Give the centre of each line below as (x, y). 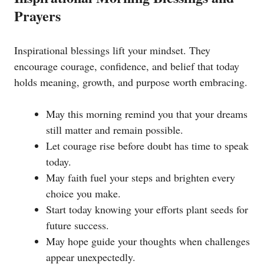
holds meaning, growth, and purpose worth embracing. (131, 82)
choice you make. (83, 193)
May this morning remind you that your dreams (147, 113)
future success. (77, 225)
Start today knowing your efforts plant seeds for (147, 209)
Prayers (37, 15)
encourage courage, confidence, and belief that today (127, 66)
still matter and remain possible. (115, 129)
